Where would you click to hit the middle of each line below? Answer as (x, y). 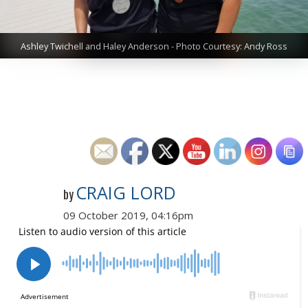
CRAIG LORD (126, 192)
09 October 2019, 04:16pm (128, 215)
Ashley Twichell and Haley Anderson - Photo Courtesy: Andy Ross (154, 46)
